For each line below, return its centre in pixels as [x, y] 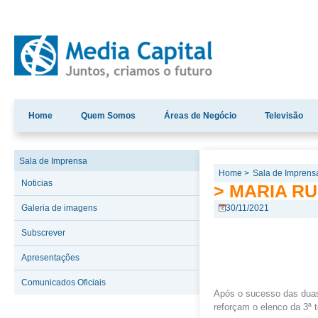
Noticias [37, 183]
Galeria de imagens [59, 208]
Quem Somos [108, 116]
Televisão [284, 116]
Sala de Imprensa [53, 161]
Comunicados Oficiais [64, 283]
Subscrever [43, 233]
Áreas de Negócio [200, 116]
